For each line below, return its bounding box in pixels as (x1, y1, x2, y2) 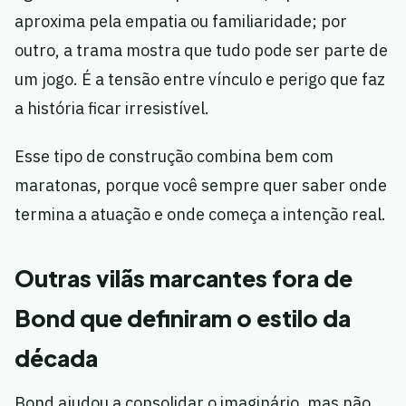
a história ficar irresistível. (14, 98, 209, 120)
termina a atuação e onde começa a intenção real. (14, 204, 386, 226)
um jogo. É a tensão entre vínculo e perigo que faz (14, 69, 385, 91)
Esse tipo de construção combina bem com (14, 146, 333, 168)
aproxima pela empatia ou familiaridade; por (14, 11, 347, 33)
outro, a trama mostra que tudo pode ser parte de (14, 40, 388, 62)
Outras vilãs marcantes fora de (14, 264, 353, 294)
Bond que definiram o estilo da (14, 304, 351, 333)
